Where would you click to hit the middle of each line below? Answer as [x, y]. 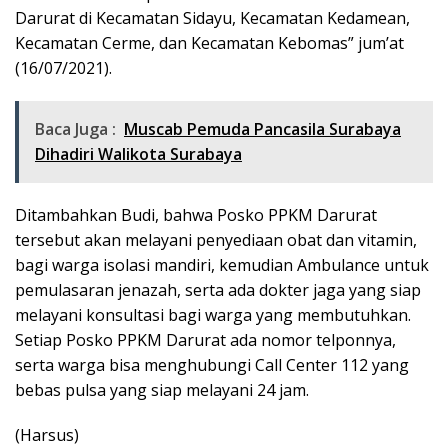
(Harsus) [47, 434]
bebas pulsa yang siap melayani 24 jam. [162, 389]
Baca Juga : [75, 128]
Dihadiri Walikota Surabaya [138, 153]
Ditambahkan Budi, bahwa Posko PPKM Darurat [196, 214]
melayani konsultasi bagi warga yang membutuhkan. [213, 314]
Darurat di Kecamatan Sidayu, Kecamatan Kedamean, [212, 17]
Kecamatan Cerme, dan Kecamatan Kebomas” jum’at [209, 42]
